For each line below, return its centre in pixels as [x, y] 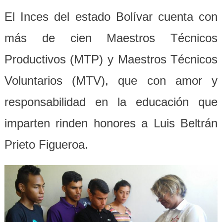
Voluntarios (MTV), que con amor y [111, 81]
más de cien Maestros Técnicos [111, 38]
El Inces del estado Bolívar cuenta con [111, 17]
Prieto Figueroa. [46, 145]
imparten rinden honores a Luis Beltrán [111, 123]
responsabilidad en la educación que [111, 102]
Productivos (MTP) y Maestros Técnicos [111, 59]
